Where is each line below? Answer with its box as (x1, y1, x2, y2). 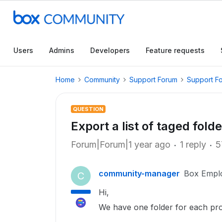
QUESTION (73, 106, 104, 112)
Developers (90, 46, 130, 55)
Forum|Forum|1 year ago (71, 139, 170, 150)
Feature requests (146, 46, 205, 55)
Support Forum (129, 75, 177, 84)
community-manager (99, 168, 180, 178)
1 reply (180, 139, 206, 150)
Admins (49, 46, 74, 55)
